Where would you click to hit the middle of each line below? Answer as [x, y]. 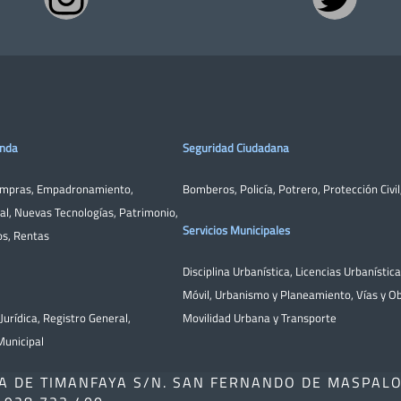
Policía [256, 188]
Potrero [298, 188]
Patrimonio [147, 212]
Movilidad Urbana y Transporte [260, 317]
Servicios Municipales [236, 230]
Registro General [85, 317]
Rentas [31, 235]
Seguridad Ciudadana [236, 147]
